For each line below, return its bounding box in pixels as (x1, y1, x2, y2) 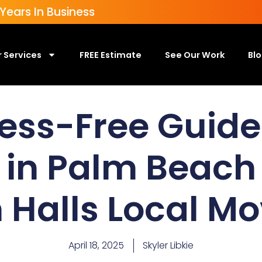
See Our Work (164, 49, 225, 61)
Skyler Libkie (143, 239, 194, 253)
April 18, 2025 (68, 239, 124, 253)
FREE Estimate (79, 49, 142, 61)
